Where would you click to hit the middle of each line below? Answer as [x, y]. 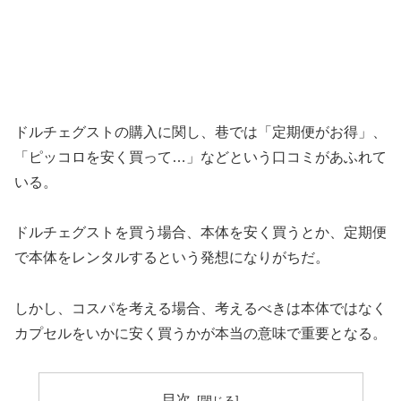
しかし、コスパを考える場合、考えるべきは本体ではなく [200, 309]
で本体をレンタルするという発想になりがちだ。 [172, 258]
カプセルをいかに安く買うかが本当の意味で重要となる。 [200, 334]
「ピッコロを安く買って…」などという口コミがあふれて [200, 157]
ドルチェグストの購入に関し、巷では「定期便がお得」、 [200, 132]
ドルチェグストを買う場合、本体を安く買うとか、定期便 [200, 233]
